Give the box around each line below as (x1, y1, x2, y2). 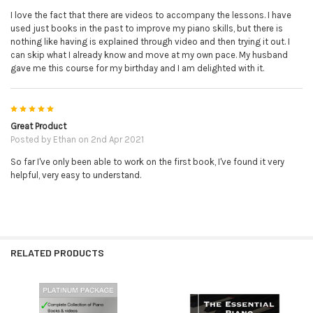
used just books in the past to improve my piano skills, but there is (10, 22, 283, 34)
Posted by (10, 133, 53, 145)
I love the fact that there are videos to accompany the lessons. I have (10, 9, 291, 20)
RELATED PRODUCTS (10, 246, 104, 259)
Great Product (10, 120, 66, 131)
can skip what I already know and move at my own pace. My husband (10, 49, 288, 60)
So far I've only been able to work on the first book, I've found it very (10, 156, 284, 167)
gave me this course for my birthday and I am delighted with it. (10, 62, 264, 73)
